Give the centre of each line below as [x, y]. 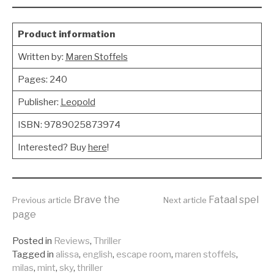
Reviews [72, 241]
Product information [66, 34]
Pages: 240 [42, 79]
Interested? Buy [53, 147]
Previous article [42, 200]
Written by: [41, 57]
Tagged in [33, 254]
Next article [185, 200]
